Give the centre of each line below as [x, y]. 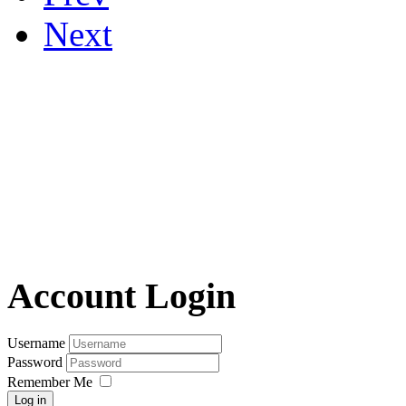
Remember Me [50, 382]
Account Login [121, 296]
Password [37, 362]
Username [36, 343]
